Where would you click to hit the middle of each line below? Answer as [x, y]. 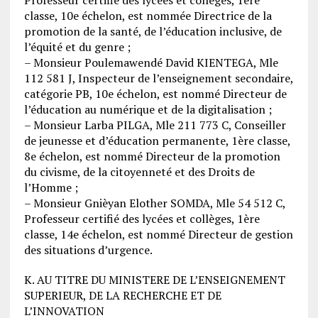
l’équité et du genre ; [77, 46]
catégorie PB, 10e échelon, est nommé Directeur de [155, 93]
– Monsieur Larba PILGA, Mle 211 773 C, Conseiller [155, 125]
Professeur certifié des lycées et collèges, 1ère [142, 218]
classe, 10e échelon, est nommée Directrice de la [148, 15]
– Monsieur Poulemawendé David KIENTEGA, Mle [151, 62]
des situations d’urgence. [88, 250]
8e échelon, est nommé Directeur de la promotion [152, 156]
